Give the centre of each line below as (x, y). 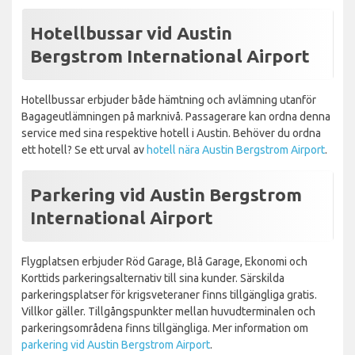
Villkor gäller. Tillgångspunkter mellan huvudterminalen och (168, 311)
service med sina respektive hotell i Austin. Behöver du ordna (171, 133)
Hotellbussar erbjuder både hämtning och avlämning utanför (169, 99)
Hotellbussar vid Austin (131, 32)
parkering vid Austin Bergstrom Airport (116, 344)
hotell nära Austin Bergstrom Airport (236, 149)
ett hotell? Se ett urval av (84, 149)
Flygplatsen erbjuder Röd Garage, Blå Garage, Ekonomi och (164, 261)
